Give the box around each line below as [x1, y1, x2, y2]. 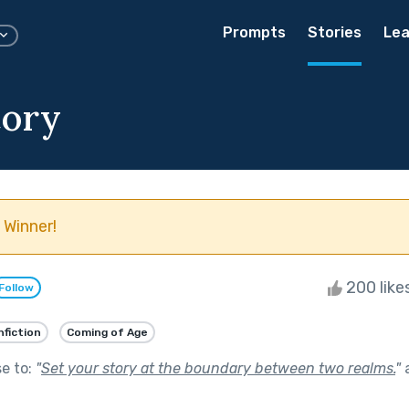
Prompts [223, 24, 286, 41]
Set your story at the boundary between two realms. [41, 359, 395, 377]
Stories [308, 24, 362, 41]
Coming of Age [67, 325, 148, 339]
